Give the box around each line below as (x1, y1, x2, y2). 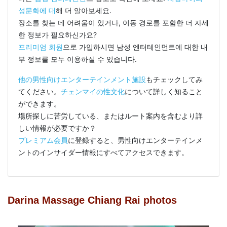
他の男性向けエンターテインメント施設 (18, 74, 146, 84)
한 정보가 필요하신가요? (18, 30, 97, 39)
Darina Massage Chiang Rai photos (8, 194, 177, 206)
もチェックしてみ (146, 74, 203, 84)
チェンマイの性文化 (61, 87, 125, 96)
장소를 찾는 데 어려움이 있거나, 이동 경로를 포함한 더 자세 (18, 18, 209, 27)
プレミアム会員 (18, 135, 68, 144)
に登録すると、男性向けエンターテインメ (68, 135, 203, 144)
